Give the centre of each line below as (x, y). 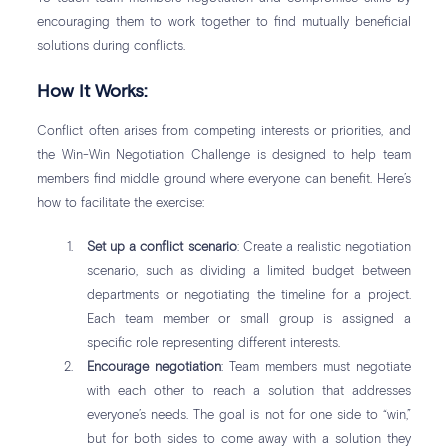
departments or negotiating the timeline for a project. (249, 296)
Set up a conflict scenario (162, 248)
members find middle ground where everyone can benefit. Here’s (224, 180)
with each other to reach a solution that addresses (249, 392)
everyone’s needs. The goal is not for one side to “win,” (249, 416)
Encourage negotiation (154, 368)
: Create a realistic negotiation (323, 248)
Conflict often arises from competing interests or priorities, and (224, 132)
